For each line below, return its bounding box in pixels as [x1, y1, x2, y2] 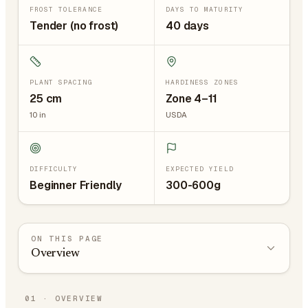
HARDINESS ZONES [166, 78, 239, 87]
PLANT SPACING [30, 78, 93, 87]
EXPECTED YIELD [166, 164, 234, 173]
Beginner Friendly [30, 178, 122, 192]
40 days [166, 19, 209, 33]
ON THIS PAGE [31, 234, 104, 243]
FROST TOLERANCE [30, 5, 102, 14]
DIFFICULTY [30, 164, 78, 173]
